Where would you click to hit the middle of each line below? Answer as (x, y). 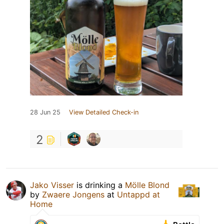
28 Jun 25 (45, 112)
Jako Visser (52, 185)
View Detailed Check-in (104, 112)
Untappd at (138, 195)
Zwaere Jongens (73, 195)
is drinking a (99, 185)
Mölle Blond (147, 185)
